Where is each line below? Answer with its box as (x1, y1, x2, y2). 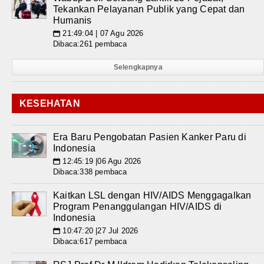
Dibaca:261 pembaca (53, 39, 127, 48)
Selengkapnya (113, 63, 163, 71)
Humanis (53, 15, 92, 25)
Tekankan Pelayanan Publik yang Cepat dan (53, 4, 245, 14)
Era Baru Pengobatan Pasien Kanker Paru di (53, 132, 246, 142)
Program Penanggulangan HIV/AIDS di (53, 202, 222, 212)
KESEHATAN (19, 98, 80, 108)
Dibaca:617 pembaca (53, 237, 127, 246)
